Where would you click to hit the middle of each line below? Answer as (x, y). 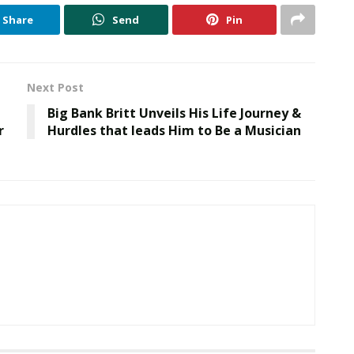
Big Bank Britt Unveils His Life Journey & (174, 113)
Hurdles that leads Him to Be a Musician (174, 130)
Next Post (55, 87)
